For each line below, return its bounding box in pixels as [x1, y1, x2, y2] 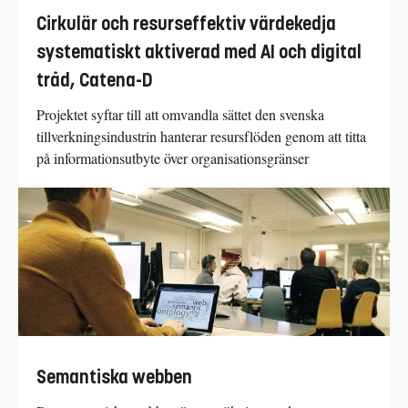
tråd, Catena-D [36, 68, 153, 92]
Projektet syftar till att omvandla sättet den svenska [36, 104, 324, 124]
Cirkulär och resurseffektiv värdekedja [36, 12, 336, 36]
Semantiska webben [36, 365, 192, 389]
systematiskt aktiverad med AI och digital [36, 40, 362, 64]
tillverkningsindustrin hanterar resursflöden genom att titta [36, 126, 366, 146]
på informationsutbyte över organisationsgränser [36, 148, 309, 168]
